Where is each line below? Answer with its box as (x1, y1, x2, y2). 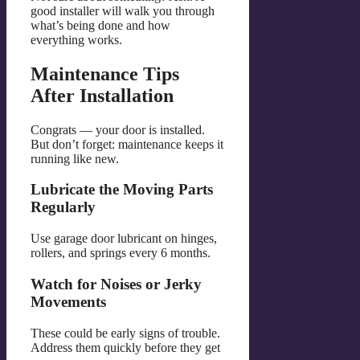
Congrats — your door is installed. (31, 122, 205, 137)
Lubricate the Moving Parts (31, 181, 213, 198)
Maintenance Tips (31, 63, 179, 84)
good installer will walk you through (31, 3, 215, 18)
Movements (31, 292, 106, 310)
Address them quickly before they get (31, 340, 220, 354)
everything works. (31, 32, 122, 47)
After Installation (31, 84, 174, 106)
